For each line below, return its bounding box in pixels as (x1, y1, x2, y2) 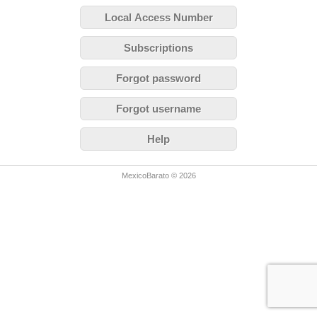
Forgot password (116, 71, 201, 84)
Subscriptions (124, 41, 193, 54)
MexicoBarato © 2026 (121, 171, 196, 180)
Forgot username (116, 102, 201, 115)
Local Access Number (104, 11, 213, 23)
